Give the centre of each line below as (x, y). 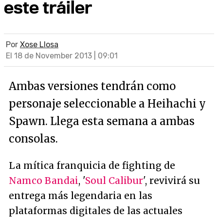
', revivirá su (172, 181)
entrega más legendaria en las (81, 196)
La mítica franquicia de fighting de (92, 165)
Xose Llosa (39, 45)
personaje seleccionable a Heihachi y (107, 104)
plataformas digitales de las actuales (96, 211)
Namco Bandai (44, 181)
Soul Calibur (114, 181)
